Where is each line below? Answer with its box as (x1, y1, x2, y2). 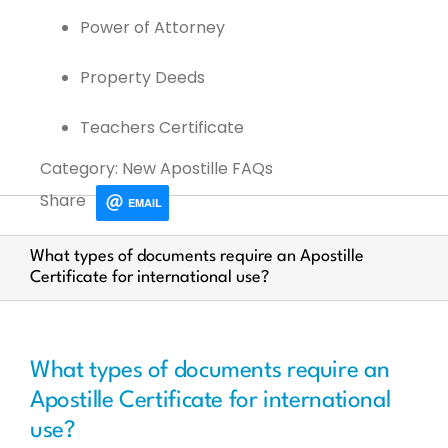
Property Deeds (80, 66, 205, 89)
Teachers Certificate (80, 116, 244, 139)
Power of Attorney (80, 16, 225, 39)
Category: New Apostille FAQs (40, 157, 273, 180)
